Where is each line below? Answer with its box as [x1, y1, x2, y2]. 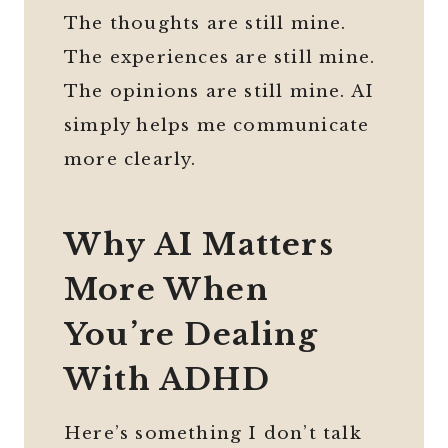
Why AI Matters [64, 226, 334, 264]
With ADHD [64, 361, 270, 399]
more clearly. [64, 149, 197, 171]
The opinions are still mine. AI [64, 81, 375, 103]
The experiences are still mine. [64, 47, 376, 69]
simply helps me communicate [64, 115, 370, 137]
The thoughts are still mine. [64, 13, 347, 35]
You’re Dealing [64, 316, 318, 354]
